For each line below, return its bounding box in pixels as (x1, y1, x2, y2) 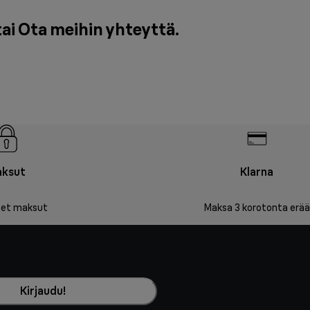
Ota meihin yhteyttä (17, 19, 175, 40)
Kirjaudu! (20, 284, 66, 298)
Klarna (239, 165, 273, 179)
